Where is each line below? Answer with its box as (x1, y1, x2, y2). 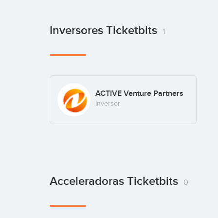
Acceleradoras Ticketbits (50, 174, 181, 188)
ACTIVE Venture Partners (95, 89, 183, 98)
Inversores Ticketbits (50, 23, 160, 37)
